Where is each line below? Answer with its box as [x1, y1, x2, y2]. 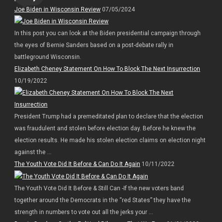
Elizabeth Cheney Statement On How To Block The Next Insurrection [14, 65, 200, 73]
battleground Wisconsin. [14, 54, 81, 61]
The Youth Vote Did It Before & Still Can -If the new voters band [14, 185, 184, 192]
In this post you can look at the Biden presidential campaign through [14, 30, 201, 37]
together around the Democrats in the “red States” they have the [14, 197, 191, 204]
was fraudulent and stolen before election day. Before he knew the [14, 125, 196, 132]
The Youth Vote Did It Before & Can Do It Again [14, 161, 140, 168]
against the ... [14, 149, 52, 156]
